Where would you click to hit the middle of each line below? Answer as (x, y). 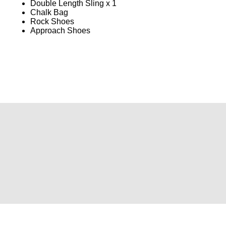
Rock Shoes (52, 21)
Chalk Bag (49, 12)
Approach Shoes (60, 30)
